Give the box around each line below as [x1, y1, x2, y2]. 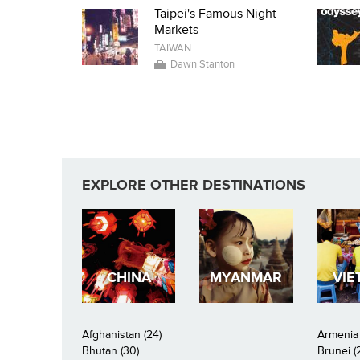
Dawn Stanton [170, 58, 235, 72]
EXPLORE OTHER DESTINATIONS [82, 177, 305, 194]
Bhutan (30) [82, 343, 139, 358]
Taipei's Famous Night [154, 6, 276, 22]
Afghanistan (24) [82, 327, 162, 342]
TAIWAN [154, 42, 191, 55]
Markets [154, 22, 198, 39]
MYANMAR [210, 269, 283, 287]
